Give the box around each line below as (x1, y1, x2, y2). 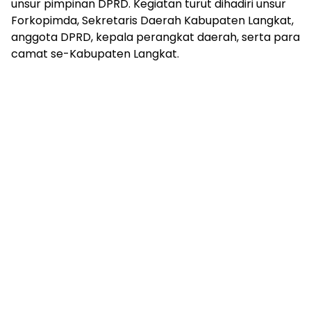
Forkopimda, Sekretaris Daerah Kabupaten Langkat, (11, 12, 294, 28)
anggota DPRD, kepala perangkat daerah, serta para (11, 29, 300, 45)
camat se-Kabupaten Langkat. (11, 46, 179, 62)
